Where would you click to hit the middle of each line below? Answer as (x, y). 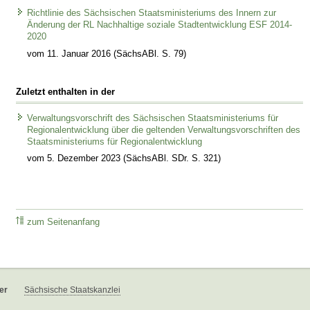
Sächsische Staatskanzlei (72, 290)
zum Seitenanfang (64, 222)
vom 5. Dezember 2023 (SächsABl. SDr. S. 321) (124, 159)
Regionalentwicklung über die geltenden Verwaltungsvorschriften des (164, 130)
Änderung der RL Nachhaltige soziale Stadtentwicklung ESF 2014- (160, 25)
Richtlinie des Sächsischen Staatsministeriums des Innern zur (152, 13)
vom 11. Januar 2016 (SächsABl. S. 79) (107, 54)
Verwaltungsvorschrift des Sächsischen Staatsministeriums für (153, 118)
